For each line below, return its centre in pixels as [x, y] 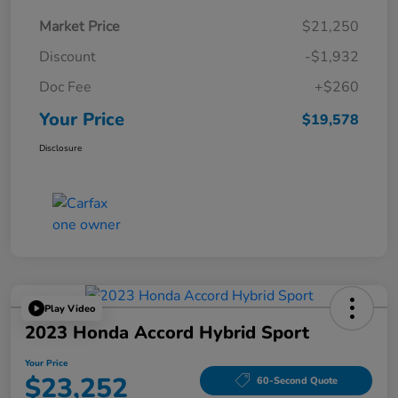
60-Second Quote [297, 380]
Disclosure [60, 149]
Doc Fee [65, 88]
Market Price [80, 27]
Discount [68, 57]
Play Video [70, 308]
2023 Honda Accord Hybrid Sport [167, 333]
